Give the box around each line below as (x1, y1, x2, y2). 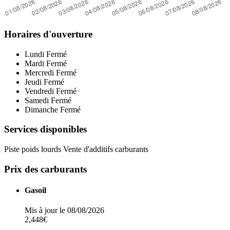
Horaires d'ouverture (4, 28, 92, 40)
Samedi (25, 95, 49, 105)
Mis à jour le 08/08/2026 (25, 206, 104, 215)
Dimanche (25, 105, 58, 114)
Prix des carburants (4, 163, 87, 175)
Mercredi (25, 68, 54, 77)
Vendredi (25, 86, 54, 95)
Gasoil (25, 186, 46, 195)
